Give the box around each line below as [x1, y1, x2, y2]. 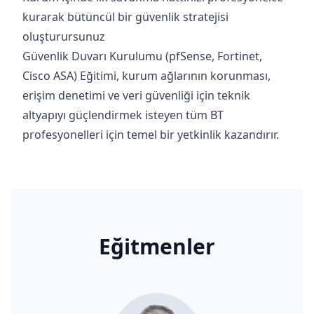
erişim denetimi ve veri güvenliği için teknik [22, 88, 250, 103]
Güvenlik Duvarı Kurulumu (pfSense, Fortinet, [22, 48, 262, 64]
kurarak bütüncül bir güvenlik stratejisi [22, 9, 228, 25]
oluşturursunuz [22, 29, 105, 44]
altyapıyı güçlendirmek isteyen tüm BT [22, 107, 224, 123]
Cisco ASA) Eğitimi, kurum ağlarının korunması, [22, 68, 271, 83]
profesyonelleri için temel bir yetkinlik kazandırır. [22, 127, 279, 142]
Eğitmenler [99, 232, 215, 261]
